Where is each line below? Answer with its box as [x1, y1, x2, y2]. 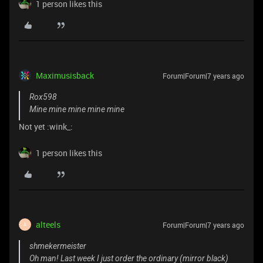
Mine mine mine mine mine [29, 104, 124, 114]
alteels [36, 218, 60, 230]
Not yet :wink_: [19, 120, 73, 132]
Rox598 [29, 92, 57, 102]
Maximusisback [36, 69, 94, 81]
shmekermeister [29, 241, 86, 251]
